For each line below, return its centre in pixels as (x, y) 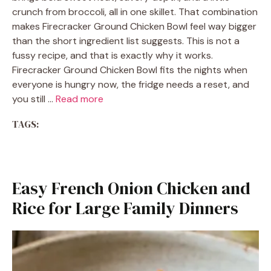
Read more (80, 99)
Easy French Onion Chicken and (131, 188)
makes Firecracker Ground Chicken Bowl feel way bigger (134, 26)
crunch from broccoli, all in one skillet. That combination (135, 12)
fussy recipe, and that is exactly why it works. (113, 55)
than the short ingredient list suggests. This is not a (126, 41)
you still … (34, 99)
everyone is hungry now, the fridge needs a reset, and (131, 84)
